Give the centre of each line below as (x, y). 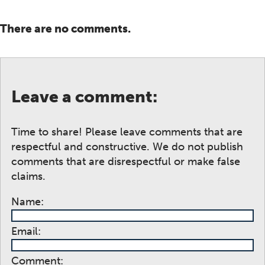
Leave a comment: (84, 97)
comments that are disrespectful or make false (126, 162)
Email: (26, 232)
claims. (28, 177)
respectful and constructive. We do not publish (127, 147)
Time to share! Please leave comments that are (127, 132)
